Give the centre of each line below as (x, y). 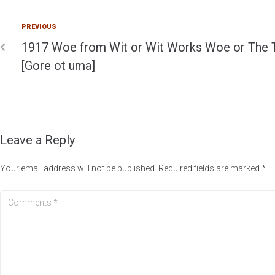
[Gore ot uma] (60, 65)
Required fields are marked (210, 168)
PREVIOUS (39, 26)
